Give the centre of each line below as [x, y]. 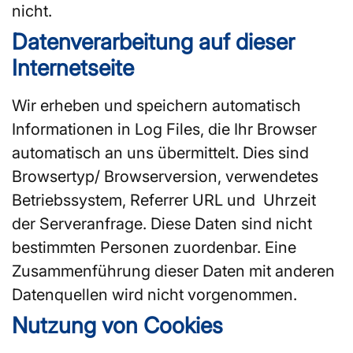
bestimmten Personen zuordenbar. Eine [154, 247]
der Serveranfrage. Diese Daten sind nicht [162, 223]
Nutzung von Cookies [117, 325]
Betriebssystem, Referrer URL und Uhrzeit [164, 200]
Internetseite [73, 67]
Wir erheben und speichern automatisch [156, 105]
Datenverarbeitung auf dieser [153, 41]
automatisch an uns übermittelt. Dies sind [160, 152]
